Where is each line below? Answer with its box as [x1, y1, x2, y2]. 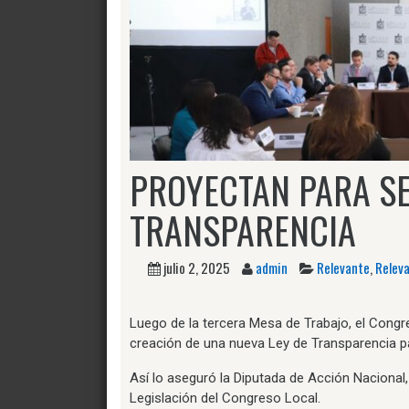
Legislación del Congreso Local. [130, 389, 320, 406]
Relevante [317, 257, 370, 278]
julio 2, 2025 [163, 257, 230, 278]
